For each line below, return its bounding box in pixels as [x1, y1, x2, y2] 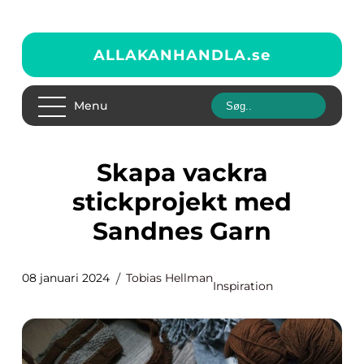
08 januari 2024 [22, 271, 110, 285]
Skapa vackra [96, 158, 112, 188]
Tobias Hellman [126, 271, 213, 285]
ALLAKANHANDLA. [93, 45, 252, 64]
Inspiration [213, 279, 273, 293]
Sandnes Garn [93, 216, 271, 246]
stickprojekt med [72, 187, 292, 217]
